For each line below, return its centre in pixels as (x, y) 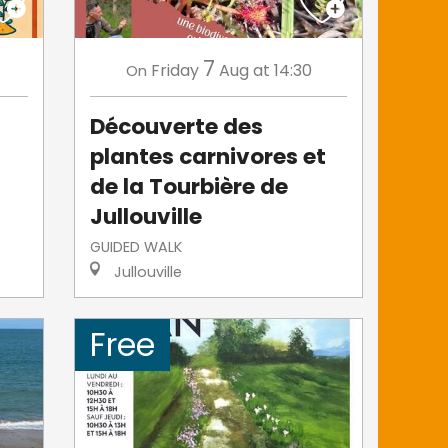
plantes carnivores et (208, 156)
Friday (174, 70)
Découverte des (177, 126)
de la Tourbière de (189, 186)
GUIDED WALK (136, 246)
